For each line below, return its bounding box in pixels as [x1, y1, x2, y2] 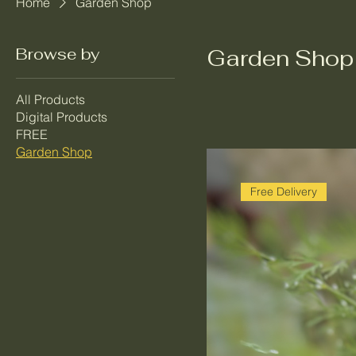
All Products [16, 91, 85, 107]
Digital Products [16, 109, 107, 125]
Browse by [16, 44, 99, 64]
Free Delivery [250, 184, 317, 199]
